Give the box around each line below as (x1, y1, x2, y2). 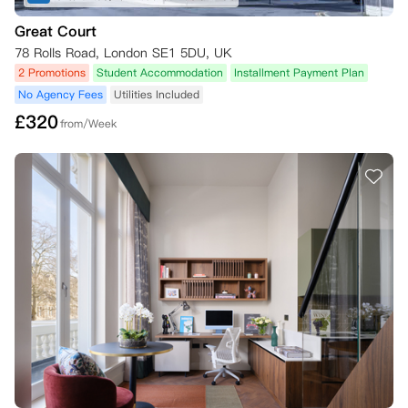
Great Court (15, 21, 97, 41)
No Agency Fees (18, 87, 103, 102)
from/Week (60, 116, 117, 131)
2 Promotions (18, 65, 86, 80)
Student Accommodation (97, 65, 223, 80)
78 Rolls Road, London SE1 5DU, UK (15, 44, 232, 62)
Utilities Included (114, 87, 199, 102)
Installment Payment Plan (234, 65, 364, 80)
